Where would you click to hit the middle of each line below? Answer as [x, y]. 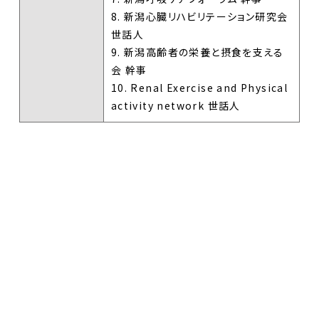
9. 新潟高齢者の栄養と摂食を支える [197, 52]
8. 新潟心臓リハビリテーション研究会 [199, 16]
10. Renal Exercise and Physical [199, 87]
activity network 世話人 [176, 105]
